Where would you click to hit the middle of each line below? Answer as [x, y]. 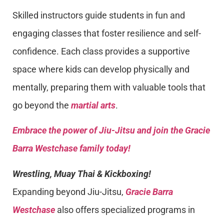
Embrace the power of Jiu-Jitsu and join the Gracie [111, 130]
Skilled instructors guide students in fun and [99, 15]
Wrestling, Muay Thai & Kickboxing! [82, 173]
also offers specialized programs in [125, 209]
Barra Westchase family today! [71, 148]
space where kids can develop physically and [101, 69]
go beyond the [42, 105]
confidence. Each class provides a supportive [101, 51]
